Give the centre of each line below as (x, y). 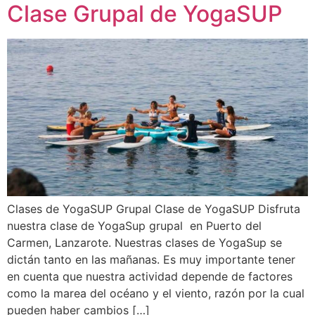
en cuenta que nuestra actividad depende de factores (150, 276)
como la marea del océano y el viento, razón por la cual (156, 293)
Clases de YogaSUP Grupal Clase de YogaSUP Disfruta (154, 208)
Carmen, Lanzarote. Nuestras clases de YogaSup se (144, 242)
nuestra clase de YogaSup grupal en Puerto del (134, 225)
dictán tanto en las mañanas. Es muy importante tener (151, 259)
